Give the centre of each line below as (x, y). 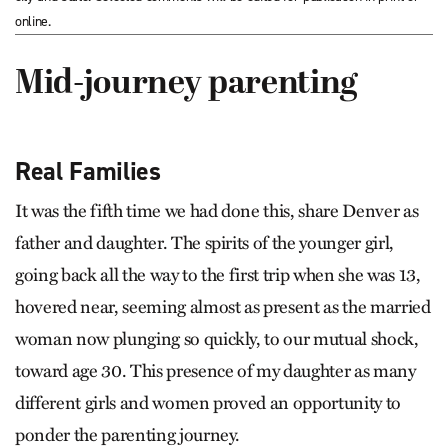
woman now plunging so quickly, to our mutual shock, (217, 339)
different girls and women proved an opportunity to (208, 403)
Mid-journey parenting (186, 84)
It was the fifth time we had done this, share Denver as (217, 211)
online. (33, 21)
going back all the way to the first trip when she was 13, (218, 275)
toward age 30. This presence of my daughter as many (215, 371)
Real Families (88, 171)
